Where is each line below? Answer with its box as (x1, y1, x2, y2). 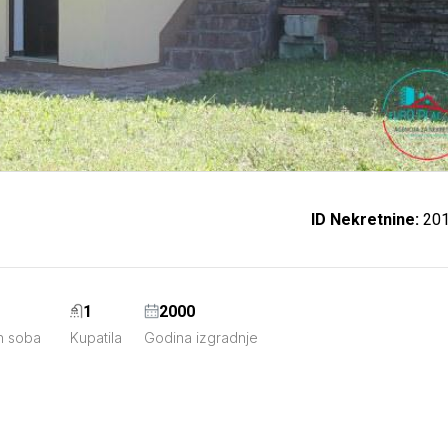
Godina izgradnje (143, 329, 258, 347)
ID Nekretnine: (311, 209, 419, 229)
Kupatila (69, 329, 122, 347)
